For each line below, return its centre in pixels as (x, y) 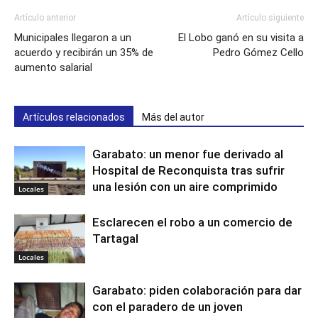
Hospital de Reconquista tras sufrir (188, 171)
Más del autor (173, 117)
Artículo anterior (45, 18)
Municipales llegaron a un (73, 38)
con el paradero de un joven (168, 307)
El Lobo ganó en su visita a (241, 38)
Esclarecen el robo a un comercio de (192, 223)
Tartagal (115, 239)
